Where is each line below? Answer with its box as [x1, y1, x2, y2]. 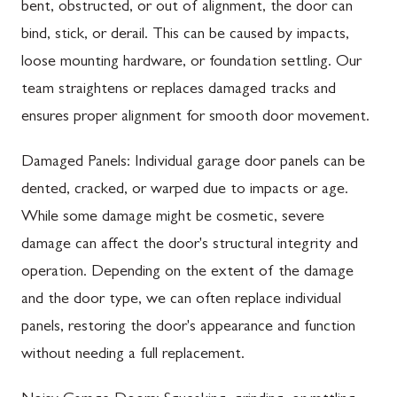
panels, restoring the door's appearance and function [21, 320, 355, 336]
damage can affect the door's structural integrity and [21, 237, 358, 253]
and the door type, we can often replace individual [21, 292, 341, 308]
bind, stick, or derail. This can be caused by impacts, [21, 27, 349, 43]
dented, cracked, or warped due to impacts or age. [21, 183, 348, 198]
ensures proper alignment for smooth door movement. [21, 110, 370, 126]
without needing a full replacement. [21, 347, 245, 363]
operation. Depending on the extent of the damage [21, 265, 354, 281]
